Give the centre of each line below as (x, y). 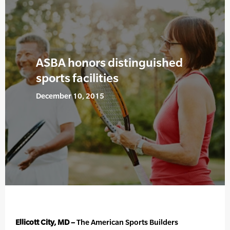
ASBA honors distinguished (109, 63)
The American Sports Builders (127, 222)
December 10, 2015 (70, 96)
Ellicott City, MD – (45, 222)
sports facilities (77, 78)
